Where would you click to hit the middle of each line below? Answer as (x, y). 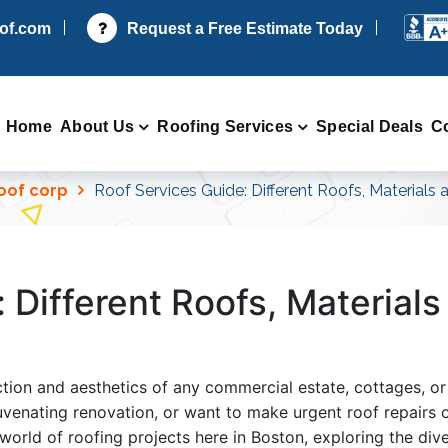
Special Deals (370, 126)
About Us (97, 126)
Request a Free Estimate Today (245, 28)
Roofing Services (225, 126)
